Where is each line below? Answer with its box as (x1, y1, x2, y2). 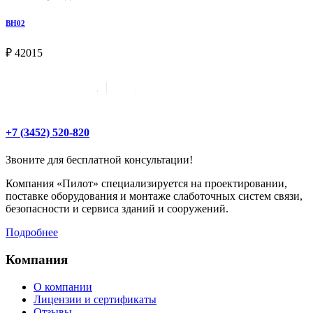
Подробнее (6, 226, 58, 239)
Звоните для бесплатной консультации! (6, 154, 193, 166)
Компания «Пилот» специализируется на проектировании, (6, 177, 287, 190)
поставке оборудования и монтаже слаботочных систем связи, (6, 190, 303, 203)
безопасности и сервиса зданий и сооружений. (6, 203, 228, 215)
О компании (34, 280, 92, 293)
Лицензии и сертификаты (34, 293, 156, 305)
